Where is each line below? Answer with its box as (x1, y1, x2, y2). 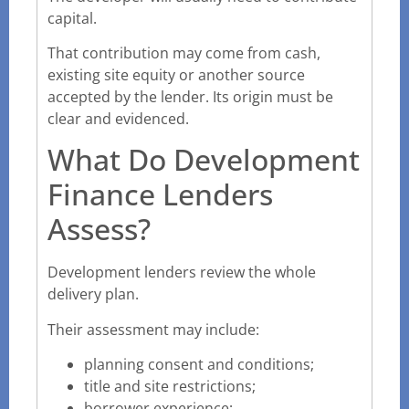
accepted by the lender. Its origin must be (47, 86, 333, 107)
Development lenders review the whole (47, 262, 316, 283)
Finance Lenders (47, 174, 273, 215)
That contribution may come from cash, (47, 42, 320, 63)
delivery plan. (47, 284, 139, 305)
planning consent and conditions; (84, 354, 314, 375)
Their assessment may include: (47, 319, 259, 340)
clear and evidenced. (47, 108, 189, 129)
